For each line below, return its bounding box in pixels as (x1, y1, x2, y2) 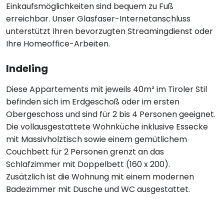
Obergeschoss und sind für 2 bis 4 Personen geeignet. (6, 108, 215, 120)
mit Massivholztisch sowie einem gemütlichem (6, 133, 187, 145)
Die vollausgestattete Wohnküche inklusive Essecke (6, 121, 208, 132)
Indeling (6, 61, 48, 75)
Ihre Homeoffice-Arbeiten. (6, 38, 110, 49)
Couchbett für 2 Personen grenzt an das (6, 146, 164, 157)
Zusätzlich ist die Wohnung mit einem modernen (6, 171, 194, 182)
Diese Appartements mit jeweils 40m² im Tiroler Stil (6, 83, 207, 95)
